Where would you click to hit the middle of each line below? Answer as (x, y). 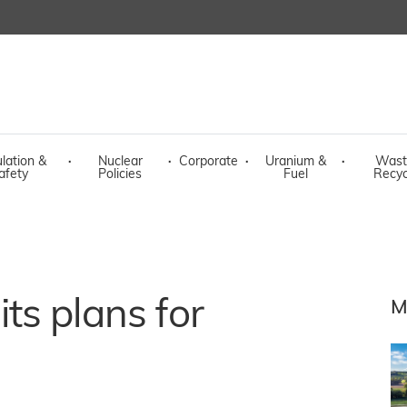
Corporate (208, 162)
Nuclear (120, 162)
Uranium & (295, 162)
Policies (120, 175)
